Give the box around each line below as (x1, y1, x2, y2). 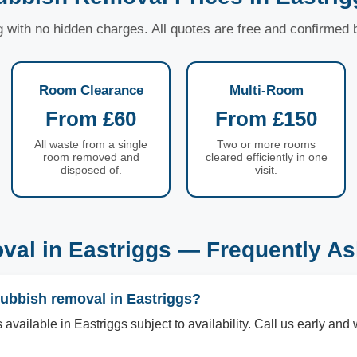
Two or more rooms (217, 138, 316, 151)
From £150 (215, 107, 317, 131)
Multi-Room (229, 83, 304, 98)
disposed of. (60, 163, 122, 176)
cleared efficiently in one (205, 151, 328, 163)
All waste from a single (34, 138, 147, 151)
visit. (255, 163, 277, 176)
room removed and (42, 151, 139, 163)
